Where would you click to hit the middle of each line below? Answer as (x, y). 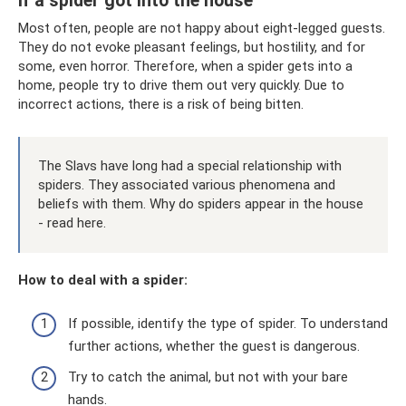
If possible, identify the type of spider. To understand (228, 324)
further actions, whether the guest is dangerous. (214, 346)
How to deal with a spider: (103, 280)
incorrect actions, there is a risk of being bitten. (161, 104)
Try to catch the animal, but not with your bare (208, 377)
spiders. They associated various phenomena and (187, 184)
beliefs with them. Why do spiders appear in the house (201, 203)
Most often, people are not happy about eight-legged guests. (202, 28)
